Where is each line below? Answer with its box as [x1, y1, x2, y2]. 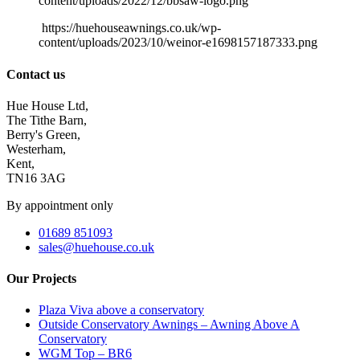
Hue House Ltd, [6, 98, 88, 112]
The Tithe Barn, [6, 112, 87, 127]
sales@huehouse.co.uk [39, 239, 154, 254]
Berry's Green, [6, 127, 80, 141]
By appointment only [6, 198, 113, 212]
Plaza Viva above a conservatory [39, 303, 204, 317]
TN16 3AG [6, 170, 66, 185]
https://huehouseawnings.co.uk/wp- [42, 21, 221, 35]
